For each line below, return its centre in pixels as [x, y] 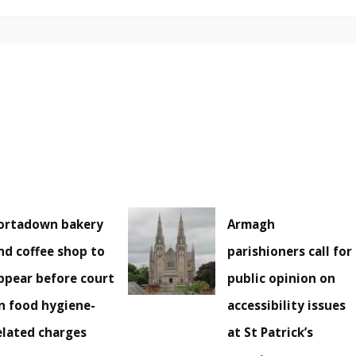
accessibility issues [287, 306]
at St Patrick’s [271, 333]
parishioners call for [290, 252]
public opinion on [282, 279]
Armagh [252, 224]
